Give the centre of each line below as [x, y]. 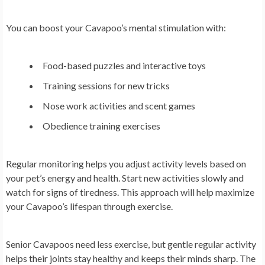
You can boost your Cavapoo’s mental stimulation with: [116, 28]
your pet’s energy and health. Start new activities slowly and [125, 178]
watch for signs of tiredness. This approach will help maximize [130, 192]
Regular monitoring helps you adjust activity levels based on [126, 164]
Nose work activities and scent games [119, 106]
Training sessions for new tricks [106, 86]
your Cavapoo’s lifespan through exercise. [89, 206]
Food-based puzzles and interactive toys [124, 66]
